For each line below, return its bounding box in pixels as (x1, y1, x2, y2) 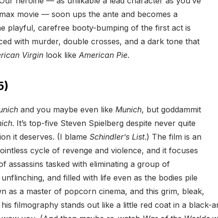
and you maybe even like (18, 105, 115, 115)
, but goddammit (142, 105, 201, 115)
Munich (115, 105, 142, 115)
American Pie (79, 50, 127, 60)
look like (43, 50, 79, 60)
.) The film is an (145, 132, 201, 142)
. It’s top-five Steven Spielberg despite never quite (12, 118, 196, 128)
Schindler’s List (90, 132, 145, 142)
